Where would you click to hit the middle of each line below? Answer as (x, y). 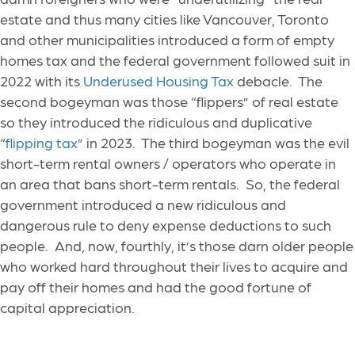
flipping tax (42, 143)
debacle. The (278, 81)
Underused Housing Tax (158, 81)
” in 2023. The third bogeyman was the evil (214, 143)
